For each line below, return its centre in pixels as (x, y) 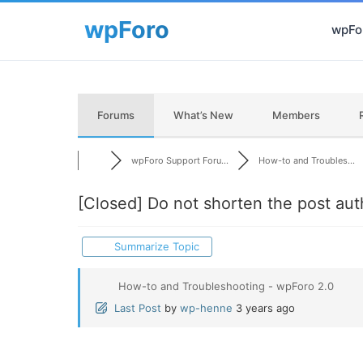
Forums (116, 115)
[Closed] (110, 203)
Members (296, 115)
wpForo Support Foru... (179, 160)
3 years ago (265, 308)
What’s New (203, 115)
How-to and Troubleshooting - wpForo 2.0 (226, 286)
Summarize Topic (154, 246)
